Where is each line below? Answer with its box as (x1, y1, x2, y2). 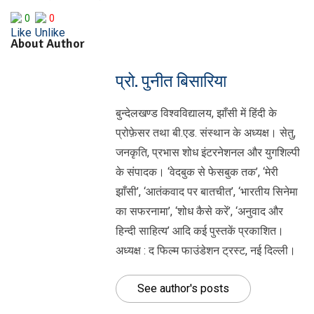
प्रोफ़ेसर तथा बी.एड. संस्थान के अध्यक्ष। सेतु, (116, 126, 296, 139)
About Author (11, 36, 85, 51)
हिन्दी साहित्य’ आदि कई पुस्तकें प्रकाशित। (116, 224, 284, 238)
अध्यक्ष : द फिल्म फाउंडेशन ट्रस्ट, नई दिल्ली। (116, 244, 296, 257)
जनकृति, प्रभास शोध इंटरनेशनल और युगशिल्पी (116, 146, 300, 159)
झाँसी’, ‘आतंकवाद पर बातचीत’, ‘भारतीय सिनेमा (116, 185, 298, 198)
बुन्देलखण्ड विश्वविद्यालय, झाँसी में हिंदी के (116, 107, 277, 120)
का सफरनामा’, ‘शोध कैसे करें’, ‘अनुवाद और (116, 205, 283, 218)
